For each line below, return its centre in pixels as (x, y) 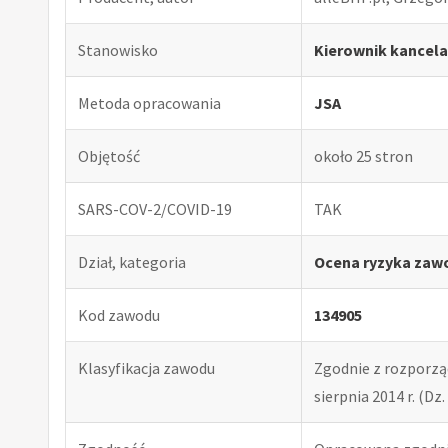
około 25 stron (363, 155)
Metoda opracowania (149, 102)
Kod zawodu (119, 314)
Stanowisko (118, 49)
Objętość (109, 155)
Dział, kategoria (132, 261)
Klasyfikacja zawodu (146, 367)
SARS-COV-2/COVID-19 (155, 208)
